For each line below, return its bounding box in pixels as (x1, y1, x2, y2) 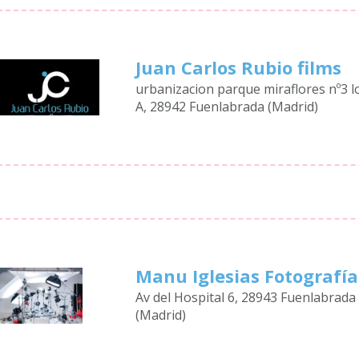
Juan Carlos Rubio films (135, 55, 342, 79)
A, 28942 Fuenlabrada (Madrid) (135, 98, 319, 115)
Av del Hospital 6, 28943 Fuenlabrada (135, 288, 357, 306)
